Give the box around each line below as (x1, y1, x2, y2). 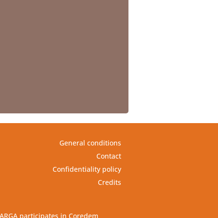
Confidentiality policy (52, 164, 121, 174)
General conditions (59, 138, 121, 147)
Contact (96, 151, 121, 161)
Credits (97, 177, 121, 187)
